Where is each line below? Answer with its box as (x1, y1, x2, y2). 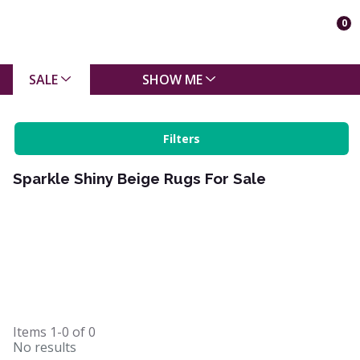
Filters (163, 131, 200, 146)
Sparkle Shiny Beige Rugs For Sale (13, 170, 266, 187)
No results (13, 338, 76, 357)
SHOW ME (141, 70, 202, 88)
